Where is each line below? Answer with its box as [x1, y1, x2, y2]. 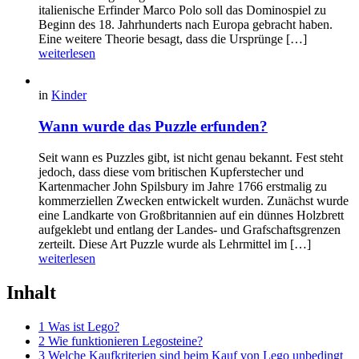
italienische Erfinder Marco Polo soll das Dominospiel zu [38, 3, 326, 18]
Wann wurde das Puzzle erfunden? [38, 117, 268, 135]
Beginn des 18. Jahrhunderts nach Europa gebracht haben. [38, 18, 333, 32]
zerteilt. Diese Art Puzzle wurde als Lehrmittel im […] [38, 236, 311, 251]
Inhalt [6, 281, 56, 303]
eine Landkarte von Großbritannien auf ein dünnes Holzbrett [38, 208, 344, 222]
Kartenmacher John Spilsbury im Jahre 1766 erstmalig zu [38, 179, 327, 193]
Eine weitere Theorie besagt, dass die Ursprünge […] [38, 32, 307, 46]
